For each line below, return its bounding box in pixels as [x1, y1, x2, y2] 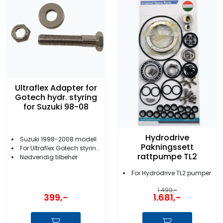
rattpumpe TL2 [137, 151, 197, 163]
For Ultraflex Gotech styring [20, 143, 96, 152]
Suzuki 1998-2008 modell [20, 134, 97, 143]
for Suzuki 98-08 [23, 101, 89, 113]
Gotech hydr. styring [14, 92, 97, 104]
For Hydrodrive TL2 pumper [131, 168, 211, 177]
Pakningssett [141, 141, 194, 153]
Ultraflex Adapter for [14, 82, 97, 94]
